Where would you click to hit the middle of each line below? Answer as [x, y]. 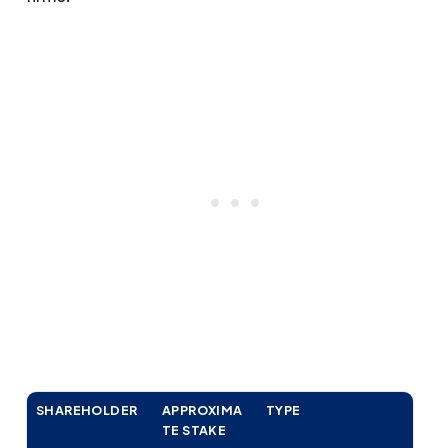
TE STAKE [194, 430]
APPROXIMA [202, 410]
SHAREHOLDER [87, 410]
